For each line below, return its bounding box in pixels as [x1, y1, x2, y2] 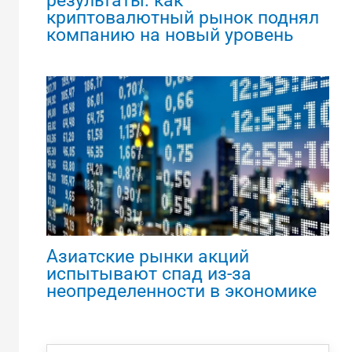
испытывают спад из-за [46, 262, 251, 284]
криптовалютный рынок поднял [46, 6, 319, 28]
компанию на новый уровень [46, 24, 293, 46]
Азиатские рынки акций [46, 245, 249, 267]
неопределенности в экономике [46, 280, 317, 302]
